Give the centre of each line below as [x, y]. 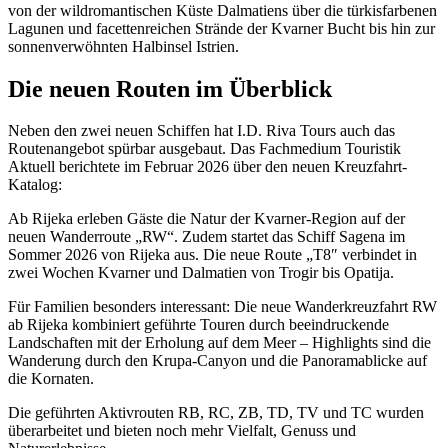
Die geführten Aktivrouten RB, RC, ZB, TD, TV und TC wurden [216, 413]
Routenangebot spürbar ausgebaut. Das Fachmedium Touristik [204, 149]
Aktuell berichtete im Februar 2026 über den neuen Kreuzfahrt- [207, 167]
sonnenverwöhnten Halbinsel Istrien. [123, 46]
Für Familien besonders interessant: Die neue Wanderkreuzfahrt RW [222, 307]
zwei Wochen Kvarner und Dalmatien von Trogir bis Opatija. [201, 273]
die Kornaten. [51, 379]
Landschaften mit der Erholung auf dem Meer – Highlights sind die [219, 343]
